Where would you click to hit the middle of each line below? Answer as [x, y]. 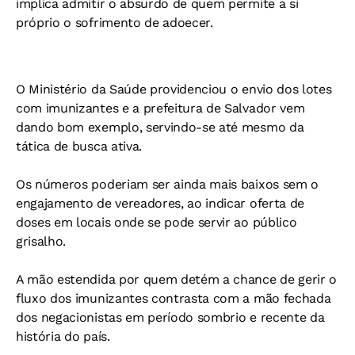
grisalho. [41, 241]
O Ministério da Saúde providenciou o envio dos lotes [174, 89]
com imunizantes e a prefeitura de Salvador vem [160, 108]
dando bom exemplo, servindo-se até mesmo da [160, 127]
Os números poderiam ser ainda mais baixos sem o [167, 184]
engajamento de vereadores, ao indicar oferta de [160, 203]
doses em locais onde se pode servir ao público [157, 222]
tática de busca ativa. [79, 146]
